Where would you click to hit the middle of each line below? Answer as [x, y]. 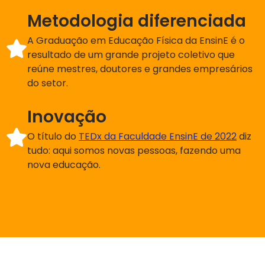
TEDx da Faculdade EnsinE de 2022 [158, 137]
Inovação [67, 117]
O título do [53, 137]
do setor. [48, 83]
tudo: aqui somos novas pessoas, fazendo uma [134, 151]
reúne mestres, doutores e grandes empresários [140, 69]
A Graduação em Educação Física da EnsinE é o [136, 41]
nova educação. [64, 165]
